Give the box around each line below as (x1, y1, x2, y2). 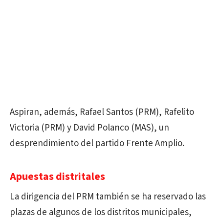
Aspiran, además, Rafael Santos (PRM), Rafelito (10, 105, 194, 119)
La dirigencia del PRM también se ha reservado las (10, 190, 206, 203)
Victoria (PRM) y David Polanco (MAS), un (10, 121, 169, 134)
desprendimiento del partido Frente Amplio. (10, 136, 184, 150)
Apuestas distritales (10, 168, 105, 184)
